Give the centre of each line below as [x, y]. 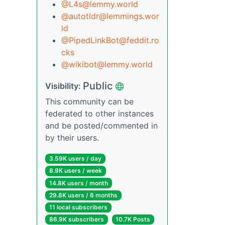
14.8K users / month [78, 183]
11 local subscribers [78, 207]
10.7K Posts [133, 219]
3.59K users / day [75, 159]
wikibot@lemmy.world [111, 65]
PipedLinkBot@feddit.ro [114, 40]
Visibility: [64, 86]
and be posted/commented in [101, 126]
